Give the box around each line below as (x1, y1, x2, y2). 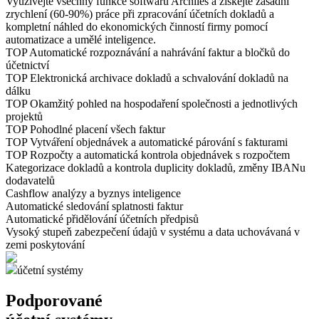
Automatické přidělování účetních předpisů (6, 212, 199, 225)
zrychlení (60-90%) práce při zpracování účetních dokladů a (6, 7, 274, 20)
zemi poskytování (6, 238, 85, 251)
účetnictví (6, 58, 49, 71)
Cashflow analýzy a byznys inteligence (6, 187, 181, 199)
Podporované (6, 291, 103, 310)
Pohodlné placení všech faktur (30, 122, 165, 135)
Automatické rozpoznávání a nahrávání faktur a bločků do (29, 46, 290, 58)
